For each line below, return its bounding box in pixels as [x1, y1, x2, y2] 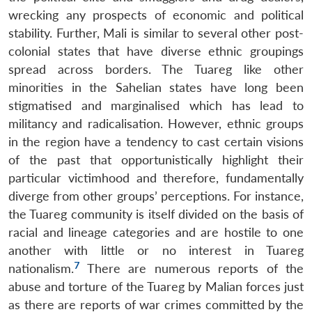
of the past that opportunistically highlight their [8, 152, 304, 167]
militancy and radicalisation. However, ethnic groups [8, 116, 304, 131]
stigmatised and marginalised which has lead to [8, 97, 304, 113]
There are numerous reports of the [79, 260, 304, 276]
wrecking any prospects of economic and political [8, 7, 304, 22]
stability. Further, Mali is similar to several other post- [8, 25, 304, 40]
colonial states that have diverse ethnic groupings [8, 43, 304, 58]
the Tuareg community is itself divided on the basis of [8, 206, 304, 221]
